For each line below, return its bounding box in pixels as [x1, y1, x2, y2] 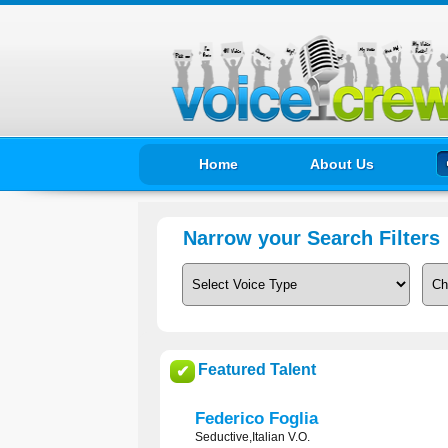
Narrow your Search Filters [183, 227, 446, 250]
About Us [310, 156, 374, 172]
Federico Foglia [195, 409, 318, 428]
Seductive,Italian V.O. [195, 430, 310, 444]
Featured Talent [198, 361, 316, 378]
